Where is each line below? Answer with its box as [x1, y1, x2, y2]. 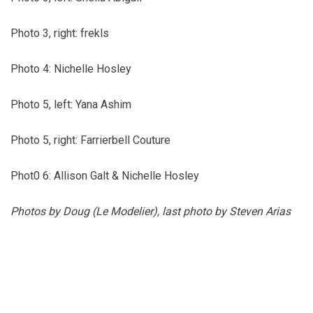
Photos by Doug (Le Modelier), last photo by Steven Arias [10, 205, 291, 219]
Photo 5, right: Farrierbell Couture [10, 133, 170, 147]
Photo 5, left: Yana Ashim [10, 98, 131, 112]
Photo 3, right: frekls [10, 27, 109, 41]
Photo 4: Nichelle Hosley [10, 62, 131, 76]
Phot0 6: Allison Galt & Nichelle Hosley [10, 169, 199, 183]
